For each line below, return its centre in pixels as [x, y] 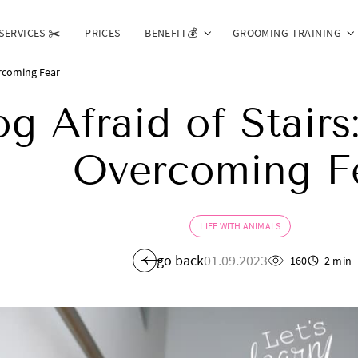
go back [181, 261]
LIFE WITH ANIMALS [241, 225]
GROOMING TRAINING [287, 32]
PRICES [103, 32]
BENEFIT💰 [171, 32]
